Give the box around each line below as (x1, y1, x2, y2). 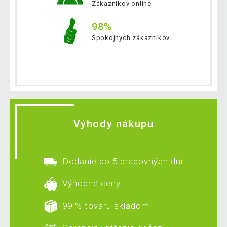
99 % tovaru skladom (62, 200, 150, 211)
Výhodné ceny (62, 178, 121, 188)
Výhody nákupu (73, 117, 154, 130)
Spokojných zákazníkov (91, 34, 170, 42)
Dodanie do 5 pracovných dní (62, 156, 183, 166)
